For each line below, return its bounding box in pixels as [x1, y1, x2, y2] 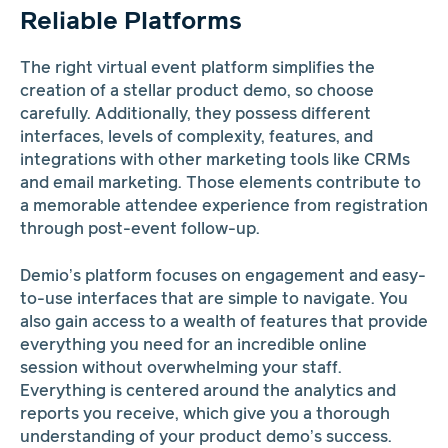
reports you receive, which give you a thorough [19, 406, 390, 422]
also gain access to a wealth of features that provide [19, 314, 428, 330]
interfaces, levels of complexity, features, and [19, 130, 373, 146]
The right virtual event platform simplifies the [19, 61, 375, 77]
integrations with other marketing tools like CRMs [19, 153, 410, 169]
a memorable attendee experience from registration [19, 199, 428, 215]
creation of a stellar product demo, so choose [19, 84, 374, 100]
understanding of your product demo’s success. [19, 429, 392, 445]
